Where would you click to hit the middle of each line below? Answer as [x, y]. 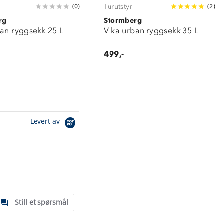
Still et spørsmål [41, 202]
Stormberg [123, 20]
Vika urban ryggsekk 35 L [151, 30]
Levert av [46, 121]
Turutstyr [118, 6]
